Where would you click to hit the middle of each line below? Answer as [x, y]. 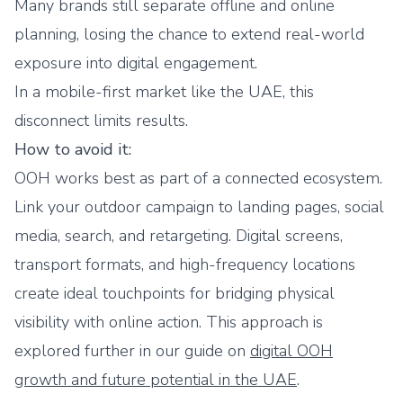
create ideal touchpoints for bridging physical [175, 293]
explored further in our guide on [132, 351]
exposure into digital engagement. [136, 63]
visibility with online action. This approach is [169, 322]
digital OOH [291, 351]
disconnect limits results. [101, 121]
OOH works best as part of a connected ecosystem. [198, 178]
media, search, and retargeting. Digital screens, [179, 236]
